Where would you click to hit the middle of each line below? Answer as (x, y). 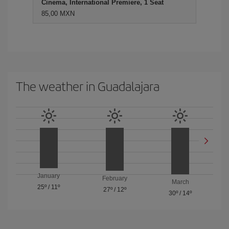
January (49, 176)
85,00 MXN (58, 14)
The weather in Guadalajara (88, 86)
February (114, 178)
